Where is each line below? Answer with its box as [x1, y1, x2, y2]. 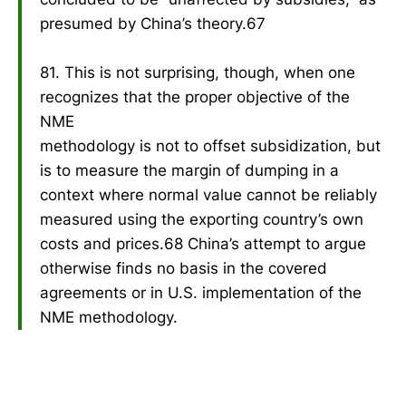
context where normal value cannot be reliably [40, 185, 377, 204]
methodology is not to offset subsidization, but [40, 136, 381, 155]
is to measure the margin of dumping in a [40, 160, 339, 179]
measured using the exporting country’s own [40, 209, 363, 228]
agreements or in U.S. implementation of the [40, 283, 362, 302]
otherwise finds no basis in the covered [40, 258, 327, 277]
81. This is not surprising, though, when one [40, 63, 355, 82]
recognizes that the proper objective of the [40, 87, 350, 106]
